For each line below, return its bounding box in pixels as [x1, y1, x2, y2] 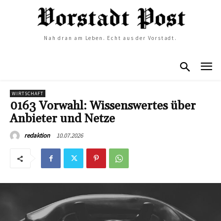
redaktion [24, 131, 50, 140]
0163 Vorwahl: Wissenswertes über [10, 98, 196, 113]
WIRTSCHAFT [12, 90, 43, 97]
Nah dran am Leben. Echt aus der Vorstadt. [44, 35, 177, 42]
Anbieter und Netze [10, 111, 115, 126]
